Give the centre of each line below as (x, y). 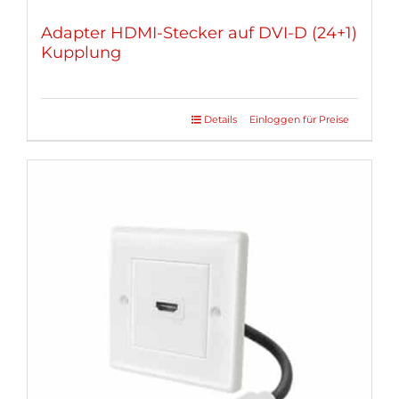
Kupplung (81, 52)
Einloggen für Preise (299, 119)
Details (220, 119)
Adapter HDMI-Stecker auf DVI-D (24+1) (199, 33)
